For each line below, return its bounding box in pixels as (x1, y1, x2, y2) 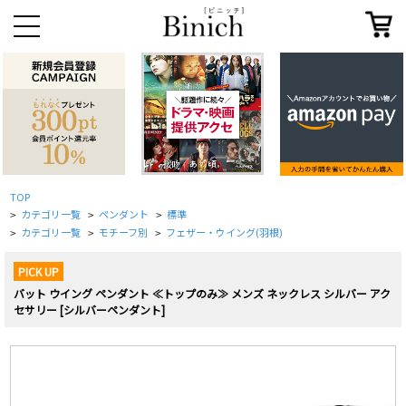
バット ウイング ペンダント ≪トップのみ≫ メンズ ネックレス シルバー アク (14, 285, 391, 302)
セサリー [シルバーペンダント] (14, 302, 165, 318)
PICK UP (18, 264, 59, 280)
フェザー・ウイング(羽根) (166, 225, 284, 239)
